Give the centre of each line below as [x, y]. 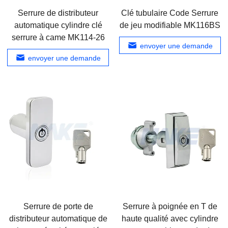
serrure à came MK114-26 [58, 37]
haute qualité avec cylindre [170, 219]
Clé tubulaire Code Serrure [170, 13]
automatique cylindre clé [58, 25]
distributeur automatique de [58, 219]
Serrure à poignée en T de [170, 207]
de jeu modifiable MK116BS [170, 25]
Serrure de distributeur [58, 13]
